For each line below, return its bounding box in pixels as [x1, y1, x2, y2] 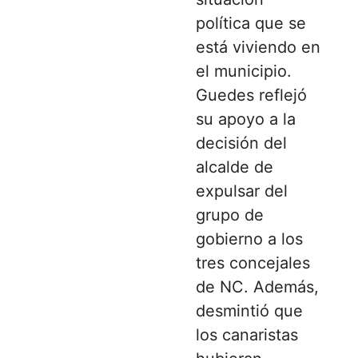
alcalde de [196, 157, 273, 177]
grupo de [196, 205, 264, 225]
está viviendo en [196, 37, 320, 57]
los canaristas [196, 324, 298, 344]
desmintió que [196, 300, 303, 320]
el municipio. [196, 61, 292, 81]
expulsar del [196, 181, 288, 201]
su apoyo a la [196, 109, 296, 129]
